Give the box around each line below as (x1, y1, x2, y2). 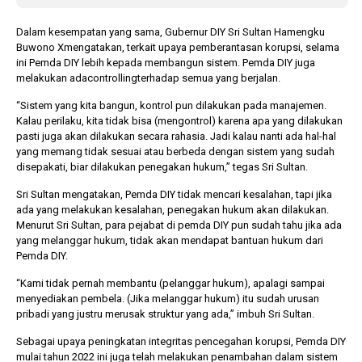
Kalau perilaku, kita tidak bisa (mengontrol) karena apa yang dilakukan (16, 114, 343, 127)
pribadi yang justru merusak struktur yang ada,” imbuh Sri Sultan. (16, 307, 314, 320)
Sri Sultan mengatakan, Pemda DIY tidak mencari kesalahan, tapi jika (16, 187, 332, 200)
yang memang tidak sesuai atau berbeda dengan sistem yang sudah (16, 145, 335, 158)
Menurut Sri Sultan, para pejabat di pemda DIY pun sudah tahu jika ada (16, 218, 342, 231)
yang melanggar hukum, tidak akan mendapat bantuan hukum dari (16, 234, 323, 246)
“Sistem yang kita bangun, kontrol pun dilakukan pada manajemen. (16, 99, 326, 112)
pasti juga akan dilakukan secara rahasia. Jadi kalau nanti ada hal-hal (16, 129, 336, 142)
